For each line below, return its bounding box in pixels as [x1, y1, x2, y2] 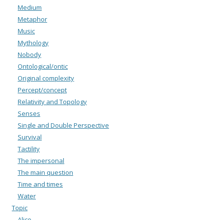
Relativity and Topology [18, 97, 87, 106]
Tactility [18, 144, 40, 153]
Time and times [18, 179, 63, 189]
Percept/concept [18, 85, 67, 94]
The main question [18, 167, 73, 177]
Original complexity [18, 73, 74, 82]
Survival [18, 132, 42, 141]
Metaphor [18, 14, 47, 24]
